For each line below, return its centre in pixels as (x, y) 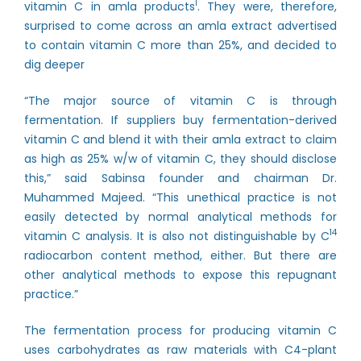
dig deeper (54, 64)
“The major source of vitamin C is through (180, 101)
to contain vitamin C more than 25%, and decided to (180, 45)
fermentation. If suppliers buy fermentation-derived (180, 120)
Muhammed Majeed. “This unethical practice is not (180, 197)
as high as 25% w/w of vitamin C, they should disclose (180, 159)
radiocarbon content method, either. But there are (180, 255)
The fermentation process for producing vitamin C (180, 330)
